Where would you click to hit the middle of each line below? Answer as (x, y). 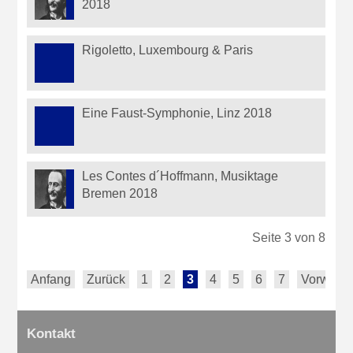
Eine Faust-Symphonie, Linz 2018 (177, 113)
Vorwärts (326, 280)
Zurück (106, 280)
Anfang (51, 280)
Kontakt (52, 334)
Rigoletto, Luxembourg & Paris (168, 50)
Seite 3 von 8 (289, 238)
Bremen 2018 (120, 194)
